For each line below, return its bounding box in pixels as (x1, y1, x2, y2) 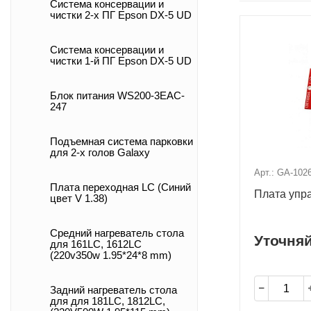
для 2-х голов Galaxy (50, 147, 150, 158)
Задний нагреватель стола (50, 285, 177, 296)
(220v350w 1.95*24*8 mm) (50, 250, 171, 261)
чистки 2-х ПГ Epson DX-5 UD (50, 10, 192, 21)
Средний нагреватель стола (50, 228, 184, 239)
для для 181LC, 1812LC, (50, 296, 165, 307)
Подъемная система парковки (50, 136, 193, 147)
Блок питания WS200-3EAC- (50, 90, 185, 101)
